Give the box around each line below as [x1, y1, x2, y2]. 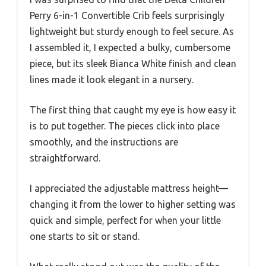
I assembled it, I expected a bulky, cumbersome [30, 42, 230, 53]
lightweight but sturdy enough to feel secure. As [30, 26, 234, 37]
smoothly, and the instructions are [30, 136, 178, 147]
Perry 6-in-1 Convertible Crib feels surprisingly [30, 9, 224, 21]
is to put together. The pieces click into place [30, 120, 220, 131]
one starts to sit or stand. [30, 230, 140, 242]
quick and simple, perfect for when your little [30, 214, 221, 226]
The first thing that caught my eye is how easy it [30, 104, 236, 115]
